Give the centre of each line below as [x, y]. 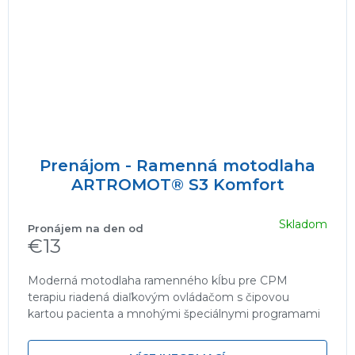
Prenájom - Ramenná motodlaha [177, 165]
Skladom [303, 225]
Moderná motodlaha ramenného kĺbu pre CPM [158, 280]
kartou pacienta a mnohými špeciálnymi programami [174, 313]
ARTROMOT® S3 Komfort [177, 184]
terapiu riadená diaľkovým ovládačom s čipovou [158, 297]
